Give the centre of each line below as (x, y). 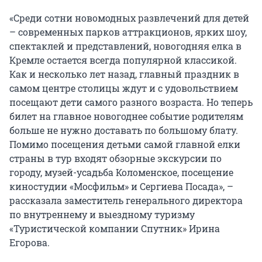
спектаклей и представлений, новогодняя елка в (125, 46)
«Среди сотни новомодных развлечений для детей (129, 18)
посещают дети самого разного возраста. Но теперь (131, 102)
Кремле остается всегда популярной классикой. (123, 60)
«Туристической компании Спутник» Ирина (115, 229)
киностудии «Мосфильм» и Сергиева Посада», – (121, 187)
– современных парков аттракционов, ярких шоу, (128, 32)
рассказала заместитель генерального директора (126, 201)
